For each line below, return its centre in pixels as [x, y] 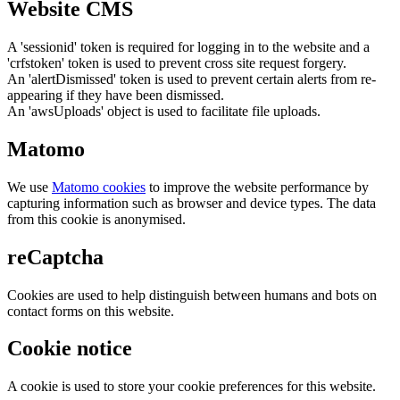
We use [29, 187]
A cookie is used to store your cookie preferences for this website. [192, 387]
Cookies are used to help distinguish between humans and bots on [192, 295]
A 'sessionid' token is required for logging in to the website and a [188, 46]
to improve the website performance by [257, 187]
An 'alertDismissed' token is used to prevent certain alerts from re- [192, 79]
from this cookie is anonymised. [96, 219]
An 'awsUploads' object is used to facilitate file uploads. [164, 111]
